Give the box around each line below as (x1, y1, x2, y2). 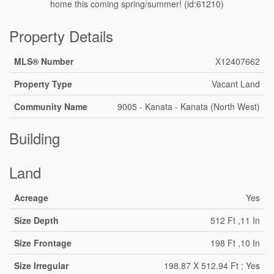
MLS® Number (14, 55, 73, 67)
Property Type (14, 78, 72, 90)
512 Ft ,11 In (210, 214, 260, 226)
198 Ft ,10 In (210, 237, 260, 249)
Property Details (9, 25, 113, 46)
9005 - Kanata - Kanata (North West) (117, 100, 260, 113)
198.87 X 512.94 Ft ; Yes (164, 259, 260, 272)
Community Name (14, 100, 87, 113)
